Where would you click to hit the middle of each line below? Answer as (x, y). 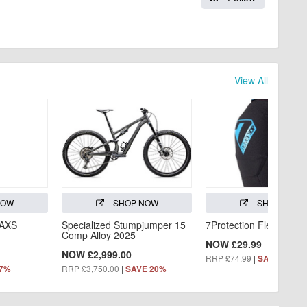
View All (251, 80)
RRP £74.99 (229, 258)
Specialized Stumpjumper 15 (124, 225)
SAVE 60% (278, 259)
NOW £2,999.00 (97, 255)
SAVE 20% (146, 269)
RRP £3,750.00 (91, 269)
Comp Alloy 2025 (99, 235)
